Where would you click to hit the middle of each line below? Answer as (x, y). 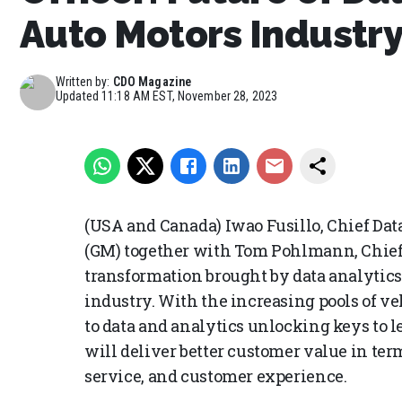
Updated (79, 96)
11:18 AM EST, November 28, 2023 (190, 96)
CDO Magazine (152, 81)
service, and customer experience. (216, 376)
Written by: (83, 81)
